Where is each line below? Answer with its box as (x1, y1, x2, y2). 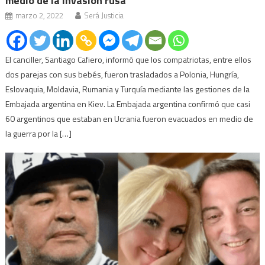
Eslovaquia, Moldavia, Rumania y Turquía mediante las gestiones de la (5, 82, 250, 95)
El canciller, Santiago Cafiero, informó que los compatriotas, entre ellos (5, 53, 252, 66)
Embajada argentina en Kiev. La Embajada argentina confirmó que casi (5, 97, 251, 110)
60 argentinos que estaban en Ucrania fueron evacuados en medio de (5, 112, 254, 125)
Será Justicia (84, 9, 124, 21)
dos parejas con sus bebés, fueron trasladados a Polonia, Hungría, (5, 67, 240, 80)
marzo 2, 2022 (15, 9, 64, 21)
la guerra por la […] (5, 127, 72, 140)
